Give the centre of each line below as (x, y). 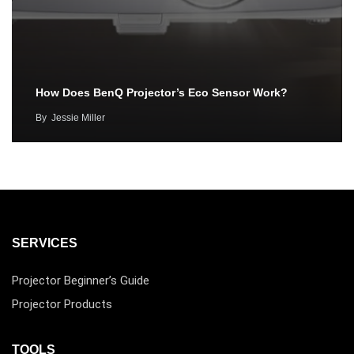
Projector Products (62, 305)
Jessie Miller (78, 118)
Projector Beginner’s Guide (81, 281)
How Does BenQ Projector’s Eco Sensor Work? (162, 93)
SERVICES (45, 243)
